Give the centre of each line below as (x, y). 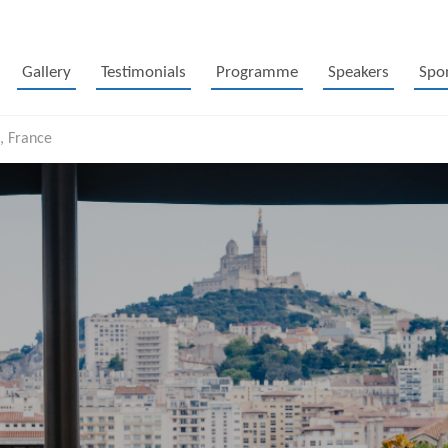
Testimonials (143, 72)
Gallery (46, 72)
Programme (256, 72)
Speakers (358, 72)
